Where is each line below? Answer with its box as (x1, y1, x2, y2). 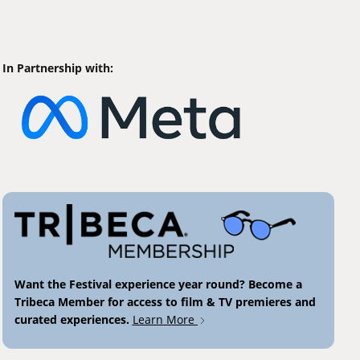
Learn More (132, 311, 198, 327)
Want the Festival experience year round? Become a (14, 276, 302, 292)
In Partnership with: (2, 59, 113, 76)
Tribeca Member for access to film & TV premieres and (14, 293, 316, 309)
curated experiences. (14, 311, 133, 327)
